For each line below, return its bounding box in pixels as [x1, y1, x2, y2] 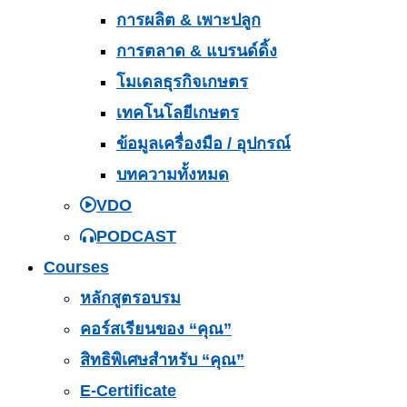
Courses [44, 258, 109, 277]
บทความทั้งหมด [116, 165, 229, 184]
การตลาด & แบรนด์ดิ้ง [116, 42, 277, 61]
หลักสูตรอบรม [80, 289, 181, 308]
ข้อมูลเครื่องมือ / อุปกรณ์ [116, 134, 291, 154]
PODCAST [96, 227, 176, 246]
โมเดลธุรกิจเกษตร [116, 73, 248, 92]
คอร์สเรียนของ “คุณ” [80, 320, 232, 339]
